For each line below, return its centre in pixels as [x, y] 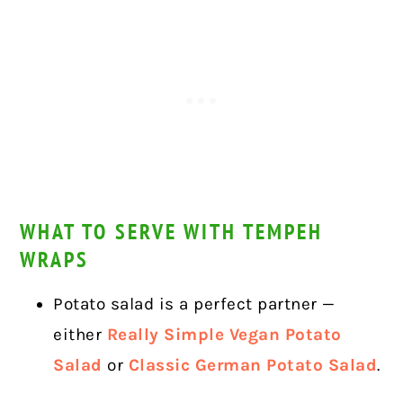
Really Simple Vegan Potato [224, 335]
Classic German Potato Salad [253, 366]
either [80, 335]
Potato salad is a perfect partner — [194, 304]
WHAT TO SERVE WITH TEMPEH [172, 232]
